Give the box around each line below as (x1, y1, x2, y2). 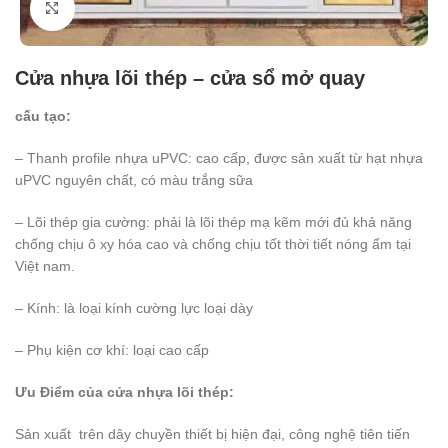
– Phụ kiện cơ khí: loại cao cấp (15, 341, 209, 358)
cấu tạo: (15, 107, 71, 124)
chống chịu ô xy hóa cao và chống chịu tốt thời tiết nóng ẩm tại (15, 235, 411, 252)
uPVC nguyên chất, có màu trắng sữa (15, 171, 253, 188)
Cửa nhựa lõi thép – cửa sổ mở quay (15, 66, 365, 89)
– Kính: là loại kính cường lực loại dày (15, 299, 253, 316)
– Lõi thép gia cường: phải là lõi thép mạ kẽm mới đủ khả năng (15, 213, 412, 230)
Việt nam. (15, 257, 75, 274)
